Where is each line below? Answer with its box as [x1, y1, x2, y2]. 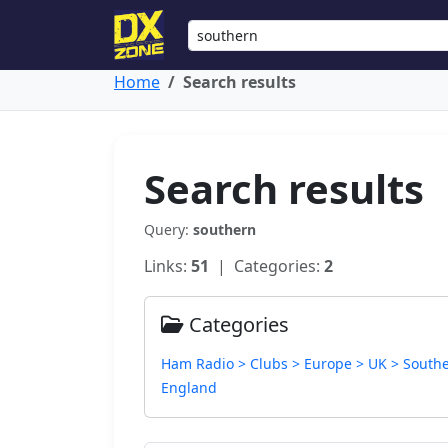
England [161, 378, 217, 397]
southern [193, 220, 256, 239]
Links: [144, 255, 191, 277]
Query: [144, 220, 193, 239]
